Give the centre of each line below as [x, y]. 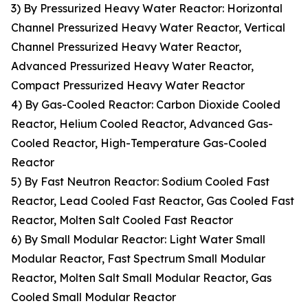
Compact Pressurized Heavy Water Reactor [128, 86]
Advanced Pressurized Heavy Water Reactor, [132, 66]
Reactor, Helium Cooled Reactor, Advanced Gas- [142, 124]
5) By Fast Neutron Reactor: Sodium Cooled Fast [140, 182]
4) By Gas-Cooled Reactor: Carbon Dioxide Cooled [146, 105]
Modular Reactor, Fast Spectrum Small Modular [138, 259]
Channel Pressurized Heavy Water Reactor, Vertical [148, 28]
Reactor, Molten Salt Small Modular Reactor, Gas [141, 278]
